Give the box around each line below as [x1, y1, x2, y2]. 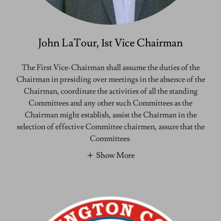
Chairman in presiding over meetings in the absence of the [16, 74, 205, 84]
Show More [96, 150, 135, 160]
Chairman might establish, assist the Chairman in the [24, 110, 197, 120]
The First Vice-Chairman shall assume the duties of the [21, 62, 200, 73]
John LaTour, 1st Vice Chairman [38, 36, 183, 50]
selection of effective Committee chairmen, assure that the [16, 121, 205, 132]
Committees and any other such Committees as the [29, 98, 192, 108]
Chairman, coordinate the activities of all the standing [23, 86, 198, 96]
